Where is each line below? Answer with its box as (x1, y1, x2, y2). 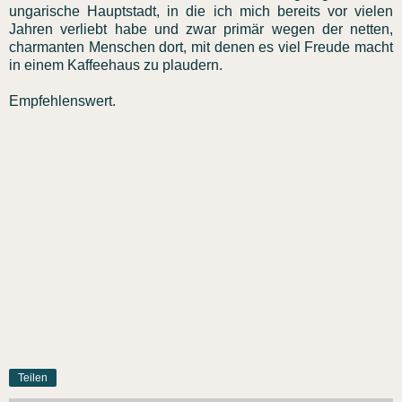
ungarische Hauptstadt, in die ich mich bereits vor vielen (9, 3, 393, 19)
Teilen (18, 371, 48, 384)
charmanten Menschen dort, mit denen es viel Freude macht (9, 39, 393, 55)
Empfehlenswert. (9, 92, 116, 109)
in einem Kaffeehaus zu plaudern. (9, 57, 223, 73)
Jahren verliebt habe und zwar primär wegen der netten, (9, 21, 393, 37)
